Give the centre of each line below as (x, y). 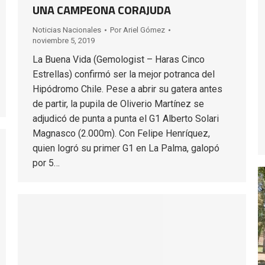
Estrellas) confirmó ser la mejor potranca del (124, 75)
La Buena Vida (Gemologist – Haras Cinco (119, 60)
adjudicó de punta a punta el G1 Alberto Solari (126, 119)
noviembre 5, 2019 (64, 41)
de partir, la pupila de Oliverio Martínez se (118, 104)
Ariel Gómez (144, 30)
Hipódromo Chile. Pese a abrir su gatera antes (127, 89)
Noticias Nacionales (67, 30)
